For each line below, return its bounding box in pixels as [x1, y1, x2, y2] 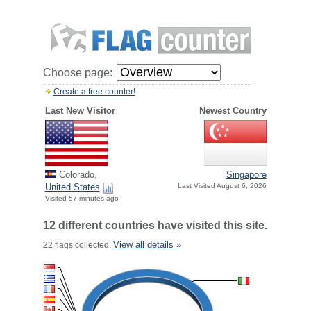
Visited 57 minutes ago [44, 194, 119, 203]
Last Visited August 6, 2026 [177, 182, 267, 190]
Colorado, [56, 169, 97, 180]
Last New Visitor [44, 106, 115, 116]
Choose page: [42, 67, 112, 78]
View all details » [112, 239, 181, 250]
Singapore [226, 169, 267, 180]
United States [44, 182, 100, 193]
